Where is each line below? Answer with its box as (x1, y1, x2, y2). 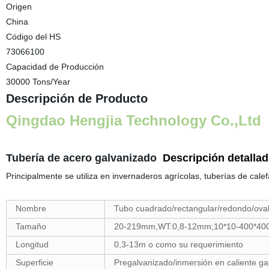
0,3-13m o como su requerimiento (113, 240, 243, 249)
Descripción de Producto (5, 92, 148, 105)
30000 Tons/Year (5, 77, 70, 86)
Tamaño (15, 222, 46, 231)
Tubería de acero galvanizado (5, 152, 160, 164)
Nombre (15, 204, 46, 213)
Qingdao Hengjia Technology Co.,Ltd (5, 112, 261, 128)
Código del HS (5, 32, 61, 41)
